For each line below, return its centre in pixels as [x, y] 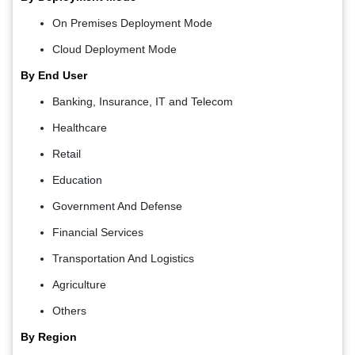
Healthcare [80, 128]
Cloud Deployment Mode [115, 50]
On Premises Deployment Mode [132, 23]
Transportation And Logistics [123, 259]
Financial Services [98, 233]
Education [77, 180]
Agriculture [79, 285]
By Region [49, 337]
